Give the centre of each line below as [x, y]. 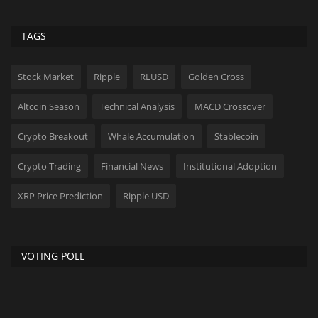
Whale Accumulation [151, 136]
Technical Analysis [137, 106]
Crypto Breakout [53, 136]
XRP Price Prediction [60, 196]
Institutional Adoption [230, 166]
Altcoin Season [49, 106]
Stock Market [46, 77]
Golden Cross [216, 77]
